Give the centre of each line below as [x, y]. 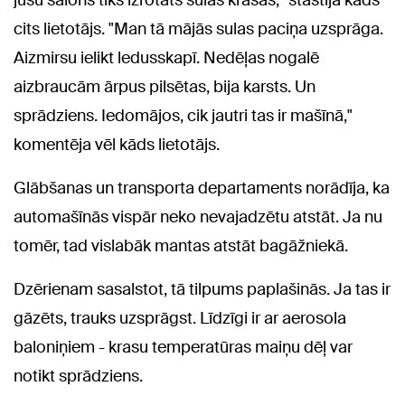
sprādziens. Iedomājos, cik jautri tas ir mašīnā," [183, 116]
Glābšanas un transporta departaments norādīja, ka [202, 188]
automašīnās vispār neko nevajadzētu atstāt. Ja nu [198, 217]
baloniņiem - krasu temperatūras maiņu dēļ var [183, 348]
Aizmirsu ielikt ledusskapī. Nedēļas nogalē [166, 58]
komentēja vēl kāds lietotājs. [117, 145]
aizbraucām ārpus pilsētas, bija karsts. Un [165, 87]
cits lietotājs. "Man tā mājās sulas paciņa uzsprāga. [198, 29]
